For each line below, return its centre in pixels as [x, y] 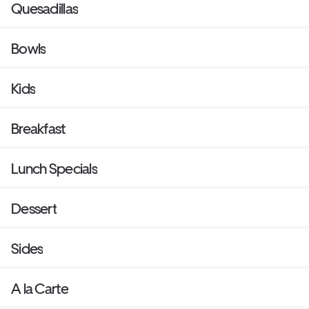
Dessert [34, 208]
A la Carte [40, 288]
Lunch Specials [54, 168]
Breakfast [38, 128]
